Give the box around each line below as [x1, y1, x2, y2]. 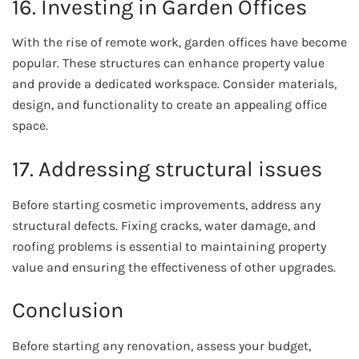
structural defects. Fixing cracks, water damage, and [12, 217, 316, 233]
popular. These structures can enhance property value [12, 55, 325, 71]
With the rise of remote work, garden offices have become [12, 34, 347, 50]
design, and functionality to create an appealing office [12, 97, 327, 113]
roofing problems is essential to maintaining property [12, 238, 326, 254]
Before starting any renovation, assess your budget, [12, 337, 311, 353]
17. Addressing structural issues [12, 156, 322, 183]
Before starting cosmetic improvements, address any [12, 196, 321, 212]
